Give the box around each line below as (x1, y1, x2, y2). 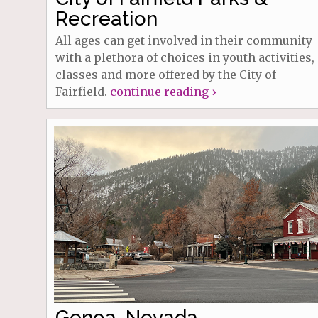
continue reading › (109, 84, 216, 99)
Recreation (55, 7, 158, 31)
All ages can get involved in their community (55, 33, 312, 48)
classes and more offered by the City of (55, 67, 276, 82)
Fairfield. (55, 84, 110, 99)
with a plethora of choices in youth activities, (55, 50, 314, 65)
